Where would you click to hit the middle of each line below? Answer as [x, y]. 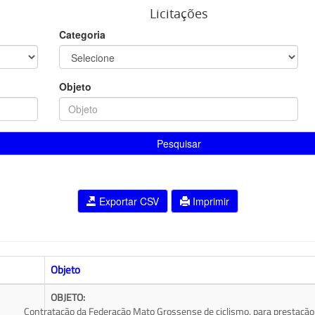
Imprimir [209, 201]
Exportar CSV [127, 201]
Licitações [179, 13]
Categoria [82, 34]
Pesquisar [179, 143]
